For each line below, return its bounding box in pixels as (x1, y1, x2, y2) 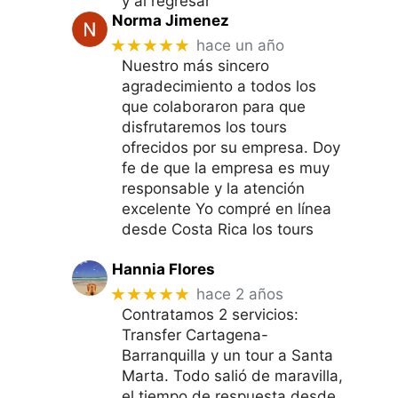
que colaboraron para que (122, 97, 306, 115)
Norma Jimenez (111, 12, 229, 30)
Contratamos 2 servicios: (122, 305, 298, 323)
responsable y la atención (122, 179, 305, 197)
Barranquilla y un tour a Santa (122, 346, 333, 364)
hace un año (196, 36, 285, 55)
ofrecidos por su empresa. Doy (122, 138, 340, 156)
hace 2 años (196, 285, 284, 304)
